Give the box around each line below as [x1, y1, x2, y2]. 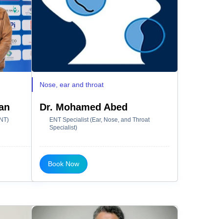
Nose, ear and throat [40, 80, 104, 88]
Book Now [48, 159, 79, 168]
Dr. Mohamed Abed [40, 101, 128, 112]
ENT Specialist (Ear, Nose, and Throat [49, 116, 150, 123]
